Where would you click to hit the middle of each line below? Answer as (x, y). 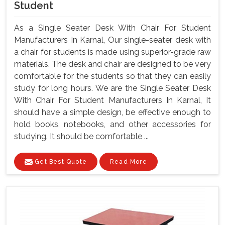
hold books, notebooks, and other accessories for (113, 124)
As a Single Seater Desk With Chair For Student (113, 28)
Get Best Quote (60, 161)
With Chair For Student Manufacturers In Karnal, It (113, 100)
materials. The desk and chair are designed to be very (113, 64)
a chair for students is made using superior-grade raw (113, 52)
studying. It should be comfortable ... (81, 136)
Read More (129, 161)
